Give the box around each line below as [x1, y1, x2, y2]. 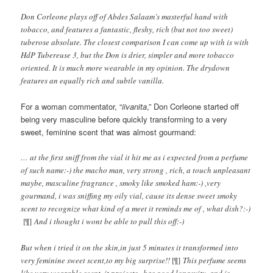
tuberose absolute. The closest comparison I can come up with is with [21, 37, 249, 48]
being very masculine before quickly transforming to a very [21, 113, 228, 126]
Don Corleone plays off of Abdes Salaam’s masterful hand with [21, 11, 229, 23]
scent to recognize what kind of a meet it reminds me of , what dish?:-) [21, 203, 251, 214]
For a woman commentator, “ [21, 101, 122, 113]
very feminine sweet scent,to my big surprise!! [21, 254, 172, 266]
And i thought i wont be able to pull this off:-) [32, 216, 185, 227]
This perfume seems [180, 254, 247, 266]
